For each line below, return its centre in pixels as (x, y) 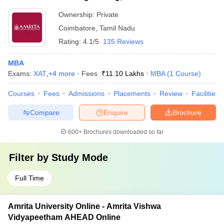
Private (107, 14)
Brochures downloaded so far (123, 132)
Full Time (29, 178)
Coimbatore (77, 28)
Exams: (21, 73)
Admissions (86, 93)
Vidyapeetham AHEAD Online (64, 217)
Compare (44, 112)
